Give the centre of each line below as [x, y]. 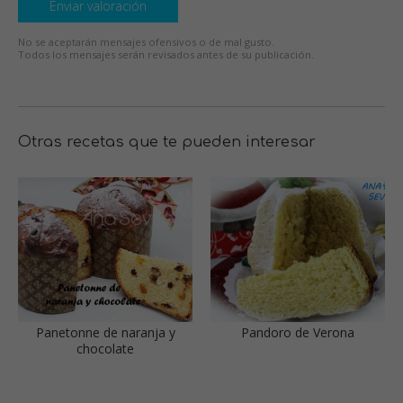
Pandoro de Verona [298, 333]
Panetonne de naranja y [105, 333]
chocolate [105, 349]
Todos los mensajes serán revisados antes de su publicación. [166, 54]
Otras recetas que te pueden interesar [167, 142]
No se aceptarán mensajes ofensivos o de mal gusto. [146, 41]
